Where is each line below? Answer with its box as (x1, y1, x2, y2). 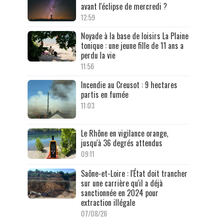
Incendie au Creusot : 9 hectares (80, 79, 177, 91)
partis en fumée (80, 89, 128, 101)
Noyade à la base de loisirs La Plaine (80, 30, 188, 42)
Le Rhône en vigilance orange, (80, 127, 168, 139)
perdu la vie (80, 49, 115, 62)
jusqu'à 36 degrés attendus (80, 137, 162, 149)
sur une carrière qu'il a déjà (80, 177, 163, 189)
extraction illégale (80, 196, 135, 208)
